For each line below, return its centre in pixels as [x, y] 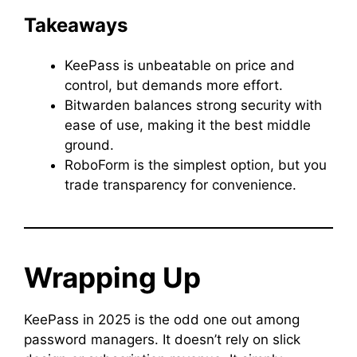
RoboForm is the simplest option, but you [196, 165]
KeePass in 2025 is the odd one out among [162, 320]
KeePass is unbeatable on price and [180, 65]
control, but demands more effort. [174, 85]
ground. [89, 145]
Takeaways [76, 25]
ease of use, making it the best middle [188, 125]
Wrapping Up [112, 277]
